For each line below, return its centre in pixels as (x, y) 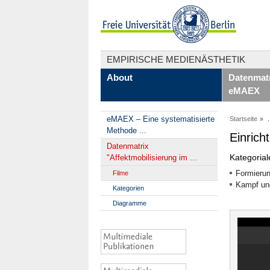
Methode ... (127, 130)
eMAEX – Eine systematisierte (161, 119)
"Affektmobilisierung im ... (152, 158)
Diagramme (130, 203)
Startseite (243, 119)
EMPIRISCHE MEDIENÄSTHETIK (176, 59)
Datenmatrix (128, 146)
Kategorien (128, 188)
